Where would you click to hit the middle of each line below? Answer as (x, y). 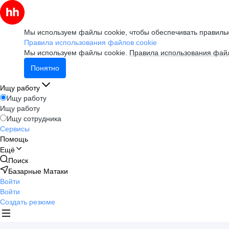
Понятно (45, 68)
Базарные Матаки (38, 171)
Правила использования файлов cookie (90, 42)
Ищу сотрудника (34, 119)
